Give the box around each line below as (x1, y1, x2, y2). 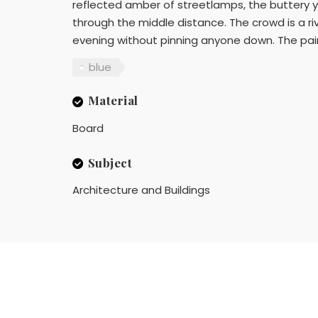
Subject (87, 154, 132, 170)
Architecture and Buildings (72, 182, 210, 197)
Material (87, 92, 138, 109)
